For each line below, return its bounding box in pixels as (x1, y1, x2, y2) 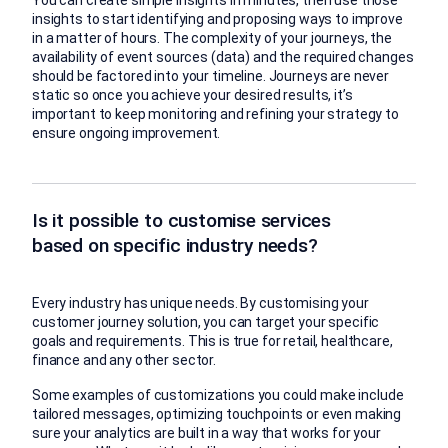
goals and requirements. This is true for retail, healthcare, (32, 332, 393, 349)
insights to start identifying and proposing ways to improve (32, 10, 403, 27)
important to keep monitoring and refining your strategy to (32, 105, 399, 122)
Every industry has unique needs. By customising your (32, 294, 369, 311)
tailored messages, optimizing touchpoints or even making (32, 405, 402, 422)
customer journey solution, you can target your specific (32, 313, 380, 330)
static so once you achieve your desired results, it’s (32, 86, 353, 103)
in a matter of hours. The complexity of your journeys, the (32, 29, 392, 46)
